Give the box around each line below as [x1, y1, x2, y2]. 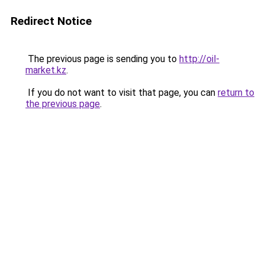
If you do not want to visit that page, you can [25, 87, 218, 98]
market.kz [25, 64, 66, 76]
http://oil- [179, 53, 219, 64]
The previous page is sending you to [25, 53, 179, 64]
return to [218, 87, 254, 98]
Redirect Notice [11, 14, 92, 28]
